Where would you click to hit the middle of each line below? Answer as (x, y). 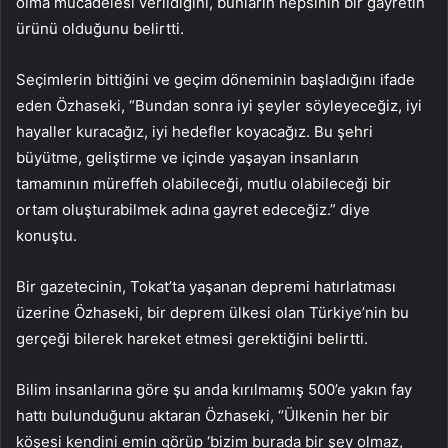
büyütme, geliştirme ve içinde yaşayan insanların (187, 158)
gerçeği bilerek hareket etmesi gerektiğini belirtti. (192, 339)
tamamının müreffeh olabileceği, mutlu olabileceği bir (203, 184)
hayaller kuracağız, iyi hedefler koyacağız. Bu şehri (194, 132)
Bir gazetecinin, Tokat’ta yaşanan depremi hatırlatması (206, 287)
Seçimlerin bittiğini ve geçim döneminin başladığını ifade (215, 80)
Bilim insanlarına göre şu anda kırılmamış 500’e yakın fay (214, 390)
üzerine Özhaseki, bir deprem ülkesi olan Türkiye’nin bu (212, 313)
